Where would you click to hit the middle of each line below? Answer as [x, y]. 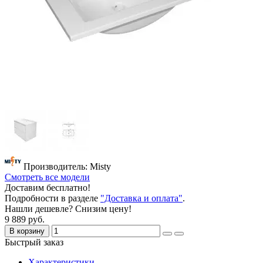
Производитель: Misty [67, 166]
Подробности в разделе [53, 198]
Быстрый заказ [34, 242]
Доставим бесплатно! [48, 187]
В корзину [27, 231]
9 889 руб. [25, 219]
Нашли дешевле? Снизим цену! [68, 208]
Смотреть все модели [47, 177]
